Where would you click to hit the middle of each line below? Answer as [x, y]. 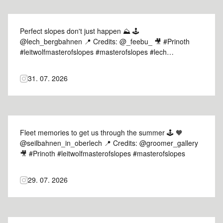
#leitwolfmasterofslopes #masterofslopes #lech [93, 52]
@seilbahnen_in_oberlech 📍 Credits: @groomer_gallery [109, 143]
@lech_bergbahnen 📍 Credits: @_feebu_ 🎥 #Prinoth [105, 41]
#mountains [38, 62]
